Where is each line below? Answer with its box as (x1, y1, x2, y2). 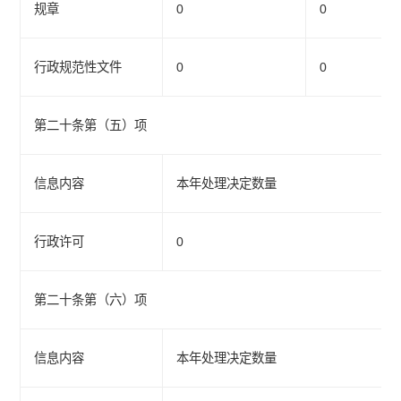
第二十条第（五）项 (34, 118, 148, 133)
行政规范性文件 (34, 60, 123, 75)
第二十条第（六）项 (34, 293, 148, 308)
